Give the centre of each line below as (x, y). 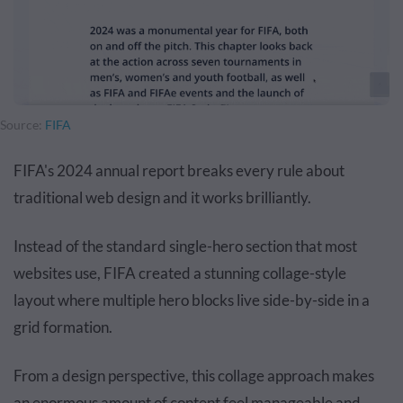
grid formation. (63, 327)
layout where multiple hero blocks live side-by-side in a (192, 300)
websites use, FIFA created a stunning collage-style (180, 273)
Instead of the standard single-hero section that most (185, 246)
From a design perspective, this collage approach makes (194, 376)
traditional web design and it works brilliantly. (162, 198)
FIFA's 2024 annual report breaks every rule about (179, 171)
